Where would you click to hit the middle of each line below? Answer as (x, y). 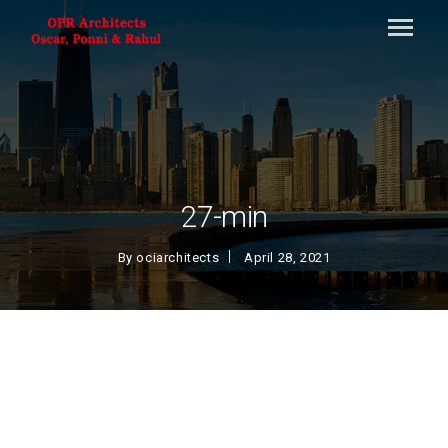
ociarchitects (178, 257)
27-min (224, 216)
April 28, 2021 (287, 257)
